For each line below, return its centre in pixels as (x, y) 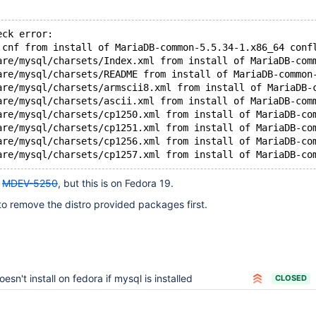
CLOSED (291, 278)
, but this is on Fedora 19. (116, 183)
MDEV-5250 (30, 183)
